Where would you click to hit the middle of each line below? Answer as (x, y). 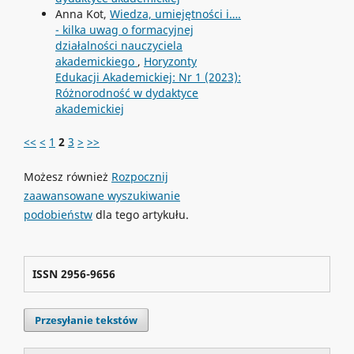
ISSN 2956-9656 (73, 274)
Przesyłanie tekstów (86, 320)
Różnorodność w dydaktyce (126, 93)
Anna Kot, (82, 14)
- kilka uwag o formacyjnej (124, 30)
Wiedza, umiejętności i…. (175, 14)
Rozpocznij (139, 177)
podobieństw (58, 215)
